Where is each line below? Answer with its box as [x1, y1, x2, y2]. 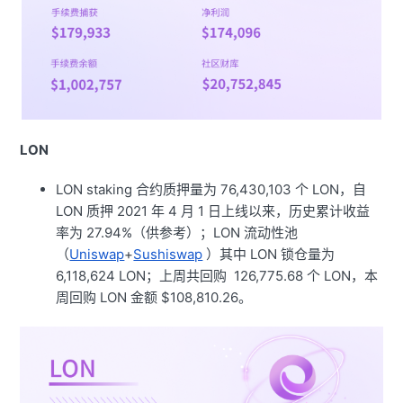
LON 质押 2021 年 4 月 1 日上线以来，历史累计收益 [56, 202, 371, 220]
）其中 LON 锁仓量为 [202, 246, 336, 264]
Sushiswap [133, 246, 203, 264]
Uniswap [69, 246, 125, 264]
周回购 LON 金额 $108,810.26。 [56, 289, 253, 307]
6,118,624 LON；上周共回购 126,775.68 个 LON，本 [56, 267, 379, 285]
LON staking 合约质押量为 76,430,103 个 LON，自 [56, 181, 367, 199]
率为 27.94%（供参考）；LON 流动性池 [56, 224, 299, 242]
